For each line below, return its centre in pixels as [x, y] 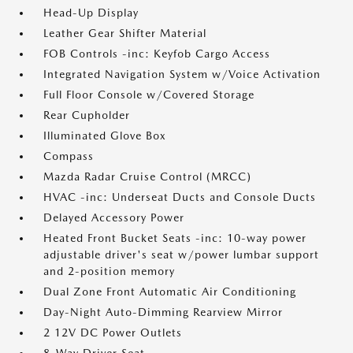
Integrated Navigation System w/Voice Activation [182, 74]
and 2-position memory [109, 271]
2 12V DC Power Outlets [113, 333]
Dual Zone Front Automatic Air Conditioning [170, 292]
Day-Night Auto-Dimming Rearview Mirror [163, 312]
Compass [69, 156]
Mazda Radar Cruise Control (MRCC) [147, 176]
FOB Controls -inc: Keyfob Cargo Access [157, 54]
